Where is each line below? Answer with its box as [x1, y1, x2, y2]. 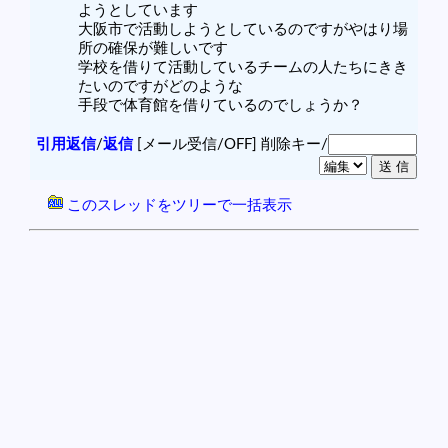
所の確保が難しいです [78, 40, 228, 56]
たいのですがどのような [78, 78, 243, 94]
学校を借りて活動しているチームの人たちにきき [78, 59, 408, 75]
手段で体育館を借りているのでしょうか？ [78, 97, 363, 113]
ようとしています [78, 2, 198, 18]
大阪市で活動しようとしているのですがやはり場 [78, 21, 408, 37]
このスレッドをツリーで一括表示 [63, 197, 292, 213]
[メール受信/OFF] [133, 136, 261, 152]
